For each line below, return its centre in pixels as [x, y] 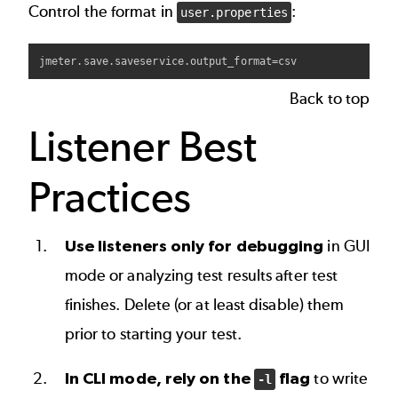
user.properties [234, 12]
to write [339, 378]
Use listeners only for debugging [194, 245]
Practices [110, 196]
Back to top [330, 98]
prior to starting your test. [153, 334]
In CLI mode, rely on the [159, 378]
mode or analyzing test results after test [201, 275]
